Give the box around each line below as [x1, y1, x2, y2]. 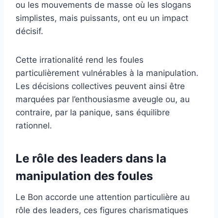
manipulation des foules [16, 169, 153, 183]
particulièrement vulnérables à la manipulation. [16, 68, 199, 78]
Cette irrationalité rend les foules [16, 55, 144, 65]
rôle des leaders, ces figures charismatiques [16, 205, 188, 216]
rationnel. [16, 121, 52, 131]
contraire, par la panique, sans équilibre [16, 108, 170, 118]
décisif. [16, 26, 43, 36]
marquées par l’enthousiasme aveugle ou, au [16, 94, 190, 105]
